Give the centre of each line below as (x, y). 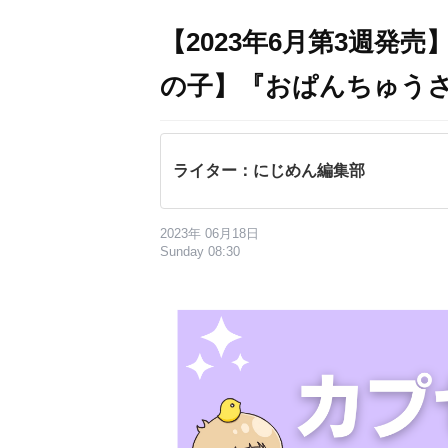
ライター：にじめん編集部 (269, 170)
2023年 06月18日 (209, 233)
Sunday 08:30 (200, 251)
